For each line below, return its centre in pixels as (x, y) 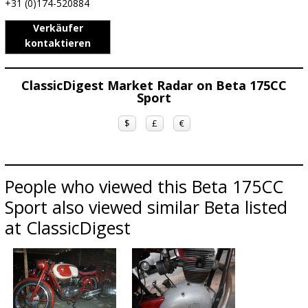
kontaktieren (58, 43)
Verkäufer (58, 28)
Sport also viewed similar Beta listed (146, 207)
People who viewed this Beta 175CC (144, 186)
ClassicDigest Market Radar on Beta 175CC (154, 85)
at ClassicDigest (68, 228)
